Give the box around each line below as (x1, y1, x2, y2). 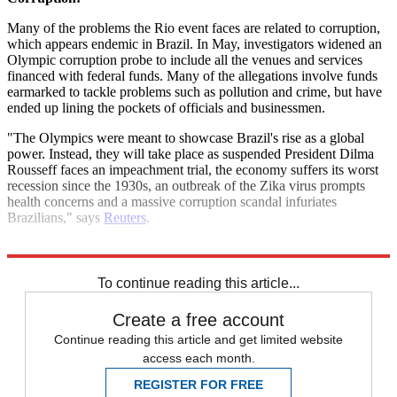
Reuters (104, 210, 146, 226)
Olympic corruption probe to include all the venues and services (7, 52, 362, 68)
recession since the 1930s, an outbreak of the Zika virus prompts (7, 178, 365, 194)
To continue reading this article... (97, 276, 300, 292)
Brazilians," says (7, 210, 104, 226)
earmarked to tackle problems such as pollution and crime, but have (7, 84, 382, 100)
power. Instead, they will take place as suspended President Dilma (7, 146, 374, 162)
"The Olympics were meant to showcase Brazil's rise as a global (7, 130, 364, 146)
